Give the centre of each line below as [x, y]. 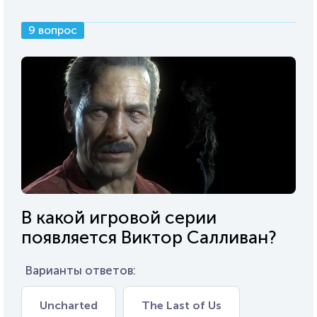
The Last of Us [181, 305]
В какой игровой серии [119, 217]
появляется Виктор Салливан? [149, 237]
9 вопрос [53, 30]
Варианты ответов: [80, 270]
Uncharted [69, 305]
